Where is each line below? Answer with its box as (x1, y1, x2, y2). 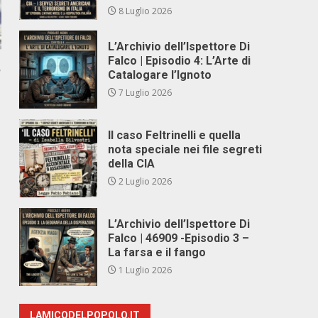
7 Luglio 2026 (116, 87, 172, 99)
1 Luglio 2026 (116, 264, 172, 276)
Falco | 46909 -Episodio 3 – (108, 231, 250, 245)
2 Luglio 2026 (116, 175, 172, 187)
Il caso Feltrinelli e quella (108, 128, 241, 142)
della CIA (108, 157, 155, 170)
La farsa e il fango (108, 246, 207, 259)
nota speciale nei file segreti (108, 143, 263, 156)
